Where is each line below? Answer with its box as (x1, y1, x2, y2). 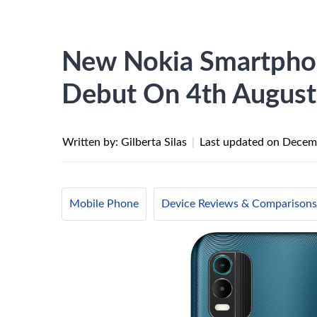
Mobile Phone (69, 198, 139, 209)
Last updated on (200, 137, 282, 148)
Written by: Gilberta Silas (62, 137, 190, 148)
